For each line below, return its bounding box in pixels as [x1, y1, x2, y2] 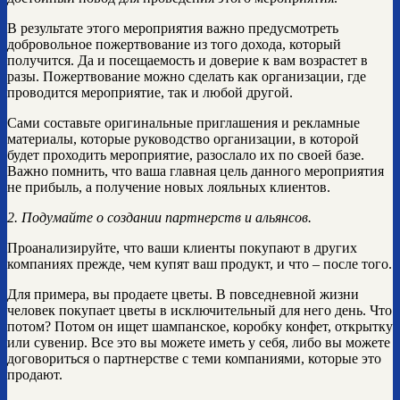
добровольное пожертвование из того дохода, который [7, 36, 341, 52]
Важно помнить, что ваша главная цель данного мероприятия [7, 162, 384, 179]
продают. [7, 366, 62, 382]
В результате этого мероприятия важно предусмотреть [7, 20, 338, 36]
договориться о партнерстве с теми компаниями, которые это [7, 350, 381, 366]
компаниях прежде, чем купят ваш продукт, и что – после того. [7, 255, 392, 271]
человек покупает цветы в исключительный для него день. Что [7, 302, 392, 318]
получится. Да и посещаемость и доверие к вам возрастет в [7, 52, 368, 68]
